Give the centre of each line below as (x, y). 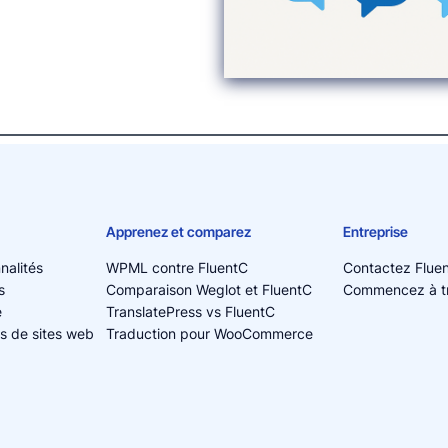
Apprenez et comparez (178, 231)
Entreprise (375, 231)
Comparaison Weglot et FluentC (208, 289)
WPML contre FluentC (176, 267)
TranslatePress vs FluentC (190, 311)
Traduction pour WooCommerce (209, 333)
